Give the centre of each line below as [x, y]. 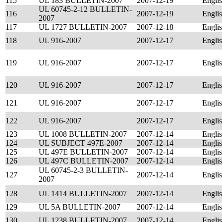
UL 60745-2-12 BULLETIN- [85, 9]
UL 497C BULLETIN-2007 [83, 161]
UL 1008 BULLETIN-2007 [83, 134]
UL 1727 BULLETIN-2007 [83, 27]
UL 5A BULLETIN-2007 [80, 207]
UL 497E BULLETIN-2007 [83, 152]
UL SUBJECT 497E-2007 [81, 143]
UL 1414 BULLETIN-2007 [83, 194]
